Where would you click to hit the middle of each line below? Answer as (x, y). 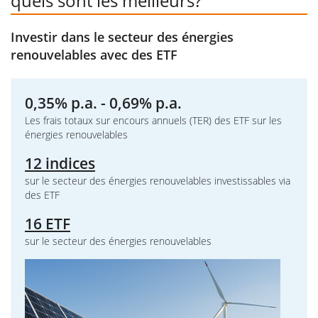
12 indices (60, 163)
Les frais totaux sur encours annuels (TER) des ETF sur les (153, 120)
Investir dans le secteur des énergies (122, 37)
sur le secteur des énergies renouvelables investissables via (158, 181)
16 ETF (48, 224)
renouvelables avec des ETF (94, 55)
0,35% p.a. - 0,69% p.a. (103, 103)
